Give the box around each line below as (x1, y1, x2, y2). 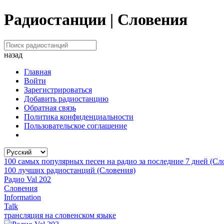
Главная (24, 67, 51, 76)
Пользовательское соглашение (24, 121, 127, 130)
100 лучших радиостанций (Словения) (4, 165, 135, 174)
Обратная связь (24, 103, 76, 112)
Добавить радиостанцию (24, 94, 108, 103)
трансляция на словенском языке (4, 210, 116, 219)
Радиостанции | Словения (4, 10, 187, 29)
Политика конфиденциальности (24, 112, 133, 121)
